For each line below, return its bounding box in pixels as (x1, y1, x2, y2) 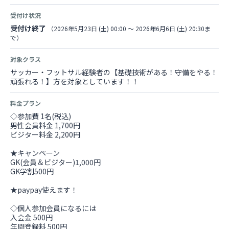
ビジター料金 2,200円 (10, 129, 80, 140)
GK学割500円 (10, 166, 54, 176)
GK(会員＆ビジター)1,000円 (10, 157, 108, 167)
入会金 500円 (10, 212, 53, 222)
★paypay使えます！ (10, 185, 78, 195)
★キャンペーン (10, 148, 60, 158)
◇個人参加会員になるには (10, 203, 96, 213)
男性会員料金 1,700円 (10, 120, 80, 130)
